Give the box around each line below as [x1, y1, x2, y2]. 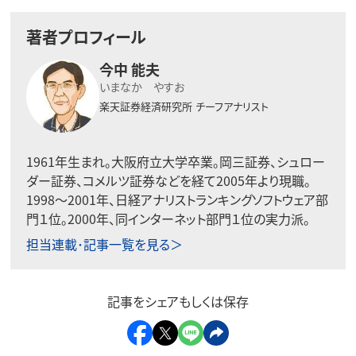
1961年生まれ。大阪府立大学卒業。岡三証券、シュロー [25, 151, 325, 171]
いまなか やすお [99, 78, 184, 95]
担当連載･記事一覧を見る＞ [25, 234, 183, 253]
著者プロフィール [25, 25, 146, 48]
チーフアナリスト [195, 98, 269, 114]
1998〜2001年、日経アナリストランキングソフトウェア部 [25, 189, 328, 209]
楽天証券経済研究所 [99, 98, 192, 114]
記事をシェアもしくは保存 [107, 291, 249, 311]
